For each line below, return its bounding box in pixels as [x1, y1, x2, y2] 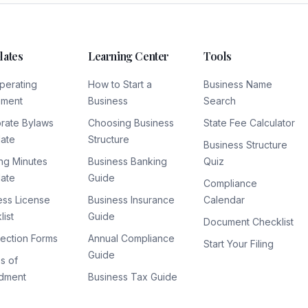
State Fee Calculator [203, 117, 295, 129]
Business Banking [88, 155, 167, 167]
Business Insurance [88, 194, 175, 206]
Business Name [203, 78, 272, 90]
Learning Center [88, 49, 169, 63]
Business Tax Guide [88, 271, 177, 283]
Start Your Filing [203, 238, 274, 250]
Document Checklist [203, 216, 294, 228]
